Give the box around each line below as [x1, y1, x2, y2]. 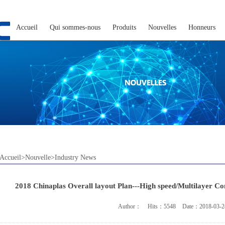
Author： [118, 203, 141, 210]
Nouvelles [148, 24, 176, 31]
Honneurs [188, 24, 215, 31]
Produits [113, 24, 136, 31]
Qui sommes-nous [50, 24, 100, 31]
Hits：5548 [147, 203, 176, 210]
